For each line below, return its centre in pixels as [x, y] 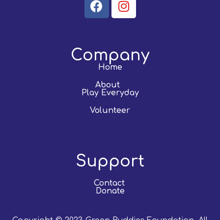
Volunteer [110, 111]
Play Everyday [110, 93]
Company [110, 55]
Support [110, 162]
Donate [110, 191]
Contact [110, 183]
